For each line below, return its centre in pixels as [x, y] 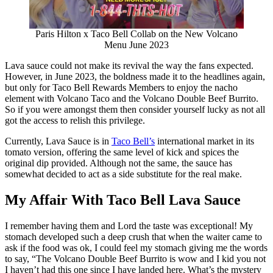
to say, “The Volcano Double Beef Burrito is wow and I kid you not [135, 259]
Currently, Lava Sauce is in [58, 141]
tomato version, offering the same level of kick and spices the [122, 152]
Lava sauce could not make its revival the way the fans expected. [129, 66]
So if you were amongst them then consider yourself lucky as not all [135, 110]
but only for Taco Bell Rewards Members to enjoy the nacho [121, 88]
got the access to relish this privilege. [75, 121]
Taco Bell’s [133, 141]
